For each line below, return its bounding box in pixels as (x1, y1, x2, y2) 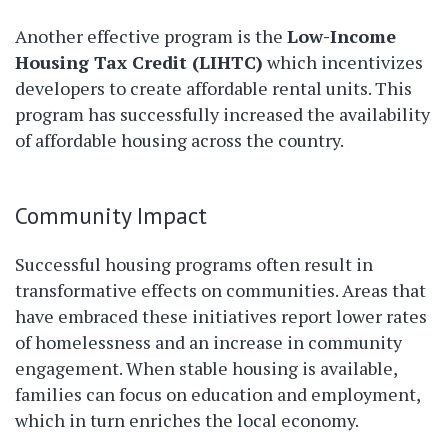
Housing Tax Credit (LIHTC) (15, 50, 263, 75)
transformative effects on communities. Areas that (15, 278, 426, 303)
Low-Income (287, 24, 396, 49)
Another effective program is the (15, 24, 287, 49)
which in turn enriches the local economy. (15, 408, 359, 433)
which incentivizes (263, 50, 423, 75)
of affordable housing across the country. (15, 128, 344, 153)
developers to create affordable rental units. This (15, 76, 412, 101)
